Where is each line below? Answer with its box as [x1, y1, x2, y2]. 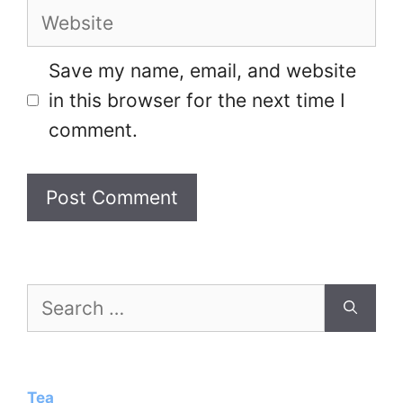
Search [26, 285, 76, 304]
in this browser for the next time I [48, 89, 345, 112]
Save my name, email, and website [48, 59, 356, 83]
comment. [48, 119, 138, 142]
